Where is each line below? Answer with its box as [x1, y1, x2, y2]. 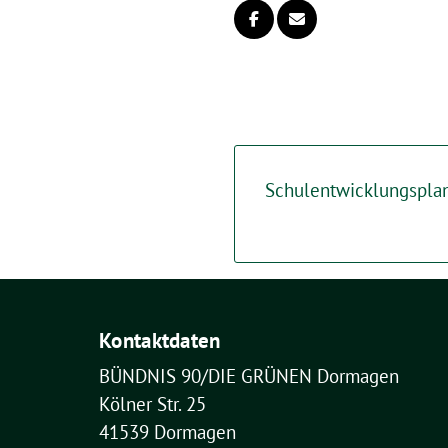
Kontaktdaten [99, 327, 221, 354]
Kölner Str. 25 [99, 392, 206, 416]
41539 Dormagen [99, 420, 236, 444]
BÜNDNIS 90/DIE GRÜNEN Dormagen [99, 364, 399, 388]
